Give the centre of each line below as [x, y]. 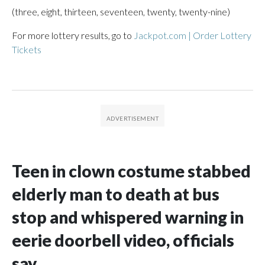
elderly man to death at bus [116, 194]
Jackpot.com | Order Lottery [193, 35]
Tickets [27, 49]
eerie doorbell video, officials [123, 240]
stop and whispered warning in [128, 217]
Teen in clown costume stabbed [131, 171]
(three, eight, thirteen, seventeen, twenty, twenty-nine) [121, 12]
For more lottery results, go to [73, 35]
